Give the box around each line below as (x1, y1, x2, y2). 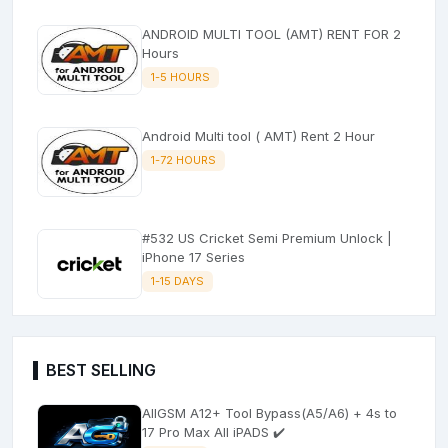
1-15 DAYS (150, 273, 204, 288)
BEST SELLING (46, 359, 156, 380)
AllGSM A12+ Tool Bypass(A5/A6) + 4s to (142, 404, 256, 421)
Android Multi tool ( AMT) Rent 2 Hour (142, 127, 375, 144)
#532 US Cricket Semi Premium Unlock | (142, 229, 392, 246)
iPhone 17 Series (142, 248, 245, 265)
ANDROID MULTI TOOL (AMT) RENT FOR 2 (142, 25, 401, 42)
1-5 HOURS (150, 69, 210, 84)
